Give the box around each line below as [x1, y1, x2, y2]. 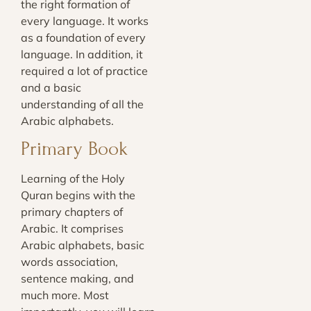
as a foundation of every [21, 31, 146, 45]
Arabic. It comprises [21, 221, 124, 235]
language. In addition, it [21, 47, 143, 62]
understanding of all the [21, 97, 144, 112]
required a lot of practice [21, 64, 148, 78]
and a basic [21, 81, 81, 95]
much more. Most [21, 287, 109, 302]
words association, [21, 254, 118, 269]
